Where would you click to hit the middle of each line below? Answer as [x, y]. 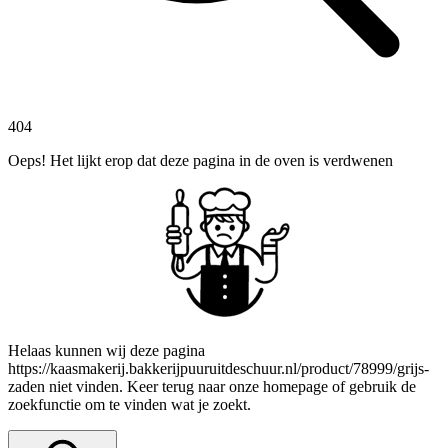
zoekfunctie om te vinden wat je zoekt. [129, 405]
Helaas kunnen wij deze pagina [106, 351]
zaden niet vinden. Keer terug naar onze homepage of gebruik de [212, 387]
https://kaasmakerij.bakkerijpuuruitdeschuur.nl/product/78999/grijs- [218, 369]
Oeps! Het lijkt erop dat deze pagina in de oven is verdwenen [200, 160]
